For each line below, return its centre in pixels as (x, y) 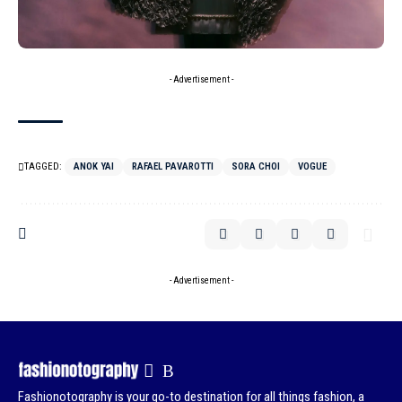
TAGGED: (43, 166)
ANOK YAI (94, 166)
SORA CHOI (256, 166)
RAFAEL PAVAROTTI (173, 166)
